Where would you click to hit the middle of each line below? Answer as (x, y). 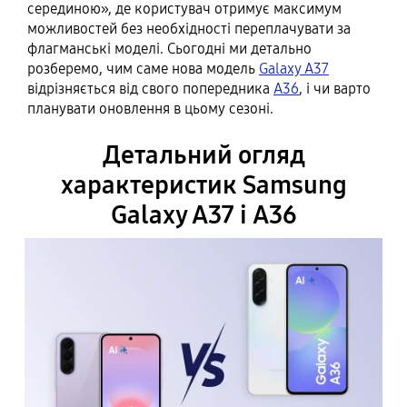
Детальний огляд (203, 155)
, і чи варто (335, 89)
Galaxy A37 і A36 (203, 215)
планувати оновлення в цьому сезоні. (150, 109)
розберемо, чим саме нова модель (143, 69)
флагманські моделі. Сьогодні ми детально (169, 49)
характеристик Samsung (203, 185)
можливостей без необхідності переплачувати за (189, 29)
